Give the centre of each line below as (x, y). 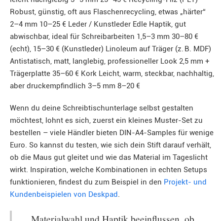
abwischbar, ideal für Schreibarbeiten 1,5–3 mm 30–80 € (104, 37)
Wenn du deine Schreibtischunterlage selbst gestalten (102, 108)
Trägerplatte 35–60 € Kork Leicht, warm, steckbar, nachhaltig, (112, 74)
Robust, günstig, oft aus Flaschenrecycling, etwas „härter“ (108, 12)
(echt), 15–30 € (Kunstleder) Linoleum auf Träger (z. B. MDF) (110, 49)
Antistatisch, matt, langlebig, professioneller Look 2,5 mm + (110, 61)
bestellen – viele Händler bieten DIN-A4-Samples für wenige (112, 133)
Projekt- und (185, 182)
